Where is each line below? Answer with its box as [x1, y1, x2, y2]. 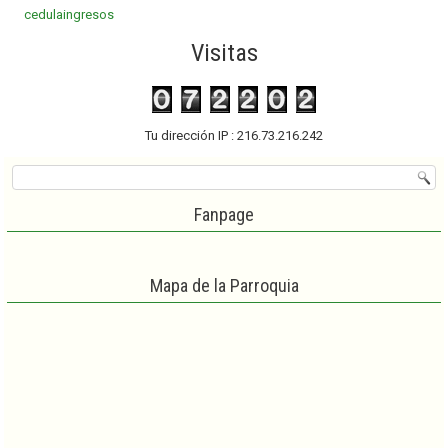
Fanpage [194, 203, 254, 225]
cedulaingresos [24, 6, 115, 22]
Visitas [190, 38, 258, 67]
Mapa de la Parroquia [149, 274, 299, 296]
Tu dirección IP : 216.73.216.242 [145, 127, 323, 143]
